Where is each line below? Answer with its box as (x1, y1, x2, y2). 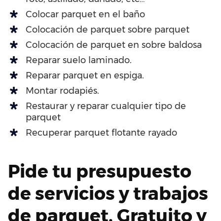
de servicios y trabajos (8, 182, 208, 204)
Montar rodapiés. (26, 85, 99, 96)
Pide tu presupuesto (8, 160, 191, 182)
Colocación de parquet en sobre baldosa (26, 39, 202, 50)
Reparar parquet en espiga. (26, 70, 144, 81)
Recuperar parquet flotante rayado (26, 127, 177, 138)
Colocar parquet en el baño (26, 8, 145, 20)
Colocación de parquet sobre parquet (26, 24, 189, 35)
